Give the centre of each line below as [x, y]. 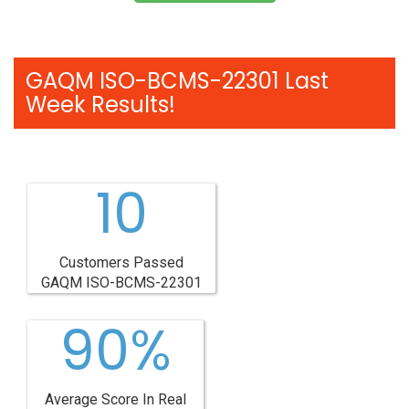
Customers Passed [121, 262]
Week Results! [100, 105]
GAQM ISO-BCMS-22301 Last [177, 81]
